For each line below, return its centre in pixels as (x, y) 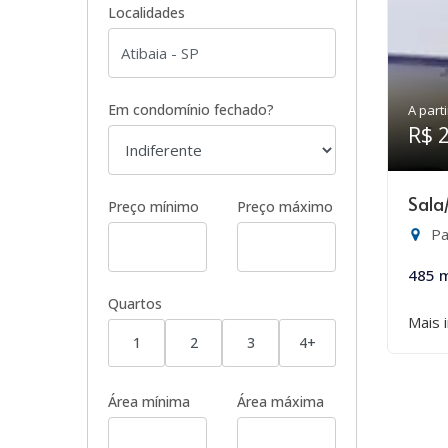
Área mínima (149, 401)
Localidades (146, 12)
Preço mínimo (153, 206)
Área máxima (280, 401)
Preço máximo (285, 206)
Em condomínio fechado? (191, 109)
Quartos (135, 303)
